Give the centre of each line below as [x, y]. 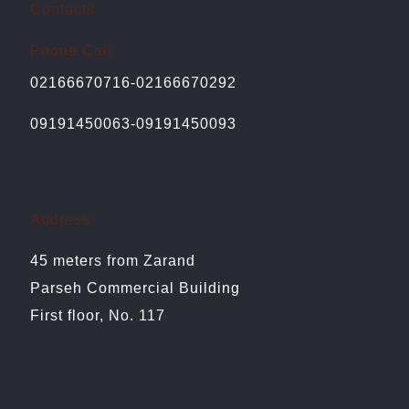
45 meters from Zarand [113, 261]
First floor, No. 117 [98, 315]
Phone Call [71, 51]
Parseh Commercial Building [135, 288]
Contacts [63, 10]
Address [60, 220]
